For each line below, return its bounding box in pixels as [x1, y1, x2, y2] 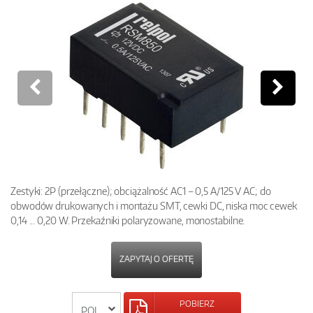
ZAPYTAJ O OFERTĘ [119, 254, 194, 265]
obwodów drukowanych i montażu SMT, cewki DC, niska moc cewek [10, 199, 297, 212]
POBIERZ [179, 298, 217, 310]
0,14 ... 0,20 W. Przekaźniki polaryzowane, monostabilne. [10, 214, 245, 227]
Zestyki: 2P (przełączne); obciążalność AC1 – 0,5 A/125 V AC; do [10, 184, 271, 198]
